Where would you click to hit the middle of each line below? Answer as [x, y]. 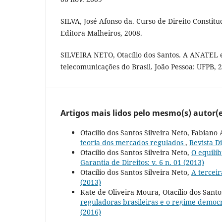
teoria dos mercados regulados [133, 143]
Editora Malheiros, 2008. [101, 33]
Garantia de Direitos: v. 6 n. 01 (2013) [142, 163]
